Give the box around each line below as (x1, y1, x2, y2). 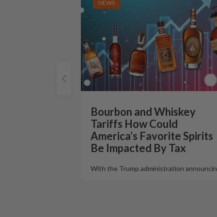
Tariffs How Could (91, 117, 178, 130)
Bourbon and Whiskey (91, 105, 196, 118)
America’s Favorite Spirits (91, 129, 213, 142)
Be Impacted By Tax (91, 141, 186, 155)
